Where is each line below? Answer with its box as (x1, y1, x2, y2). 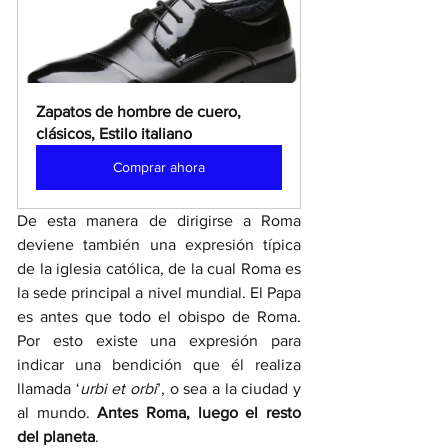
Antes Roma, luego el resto (97, 403, 302, 421)
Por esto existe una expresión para (17, 331, 301, 349)
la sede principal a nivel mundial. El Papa (17, 283, 301, 301)
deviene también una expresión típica (17, 235, 301, 253)
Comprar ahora (113, 158, 205, 175)
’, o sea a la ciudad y (157, 379, 302, 397)
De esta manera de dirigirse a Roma (17, 211, 301, 229)
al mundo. (17, 403, 98, 421)
